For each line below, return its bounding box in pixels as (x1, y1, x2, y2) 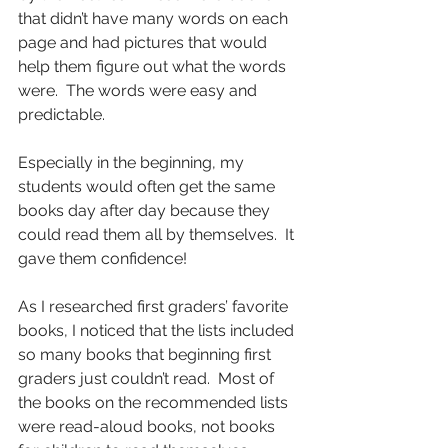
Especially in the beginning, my (18, 152, 248, 172)
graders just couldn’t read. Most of (18, 368, 278, 388)
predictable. (18, 104, 105, 124)
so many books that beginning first (18, 344, 275, 364)
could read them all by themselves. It (18, 224, 298, 244)
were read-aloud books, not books (18, 416, 279, 436)
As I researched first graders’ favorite (18, 296, 292, 316)
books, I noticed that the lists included (18, 320, 298, 340)
